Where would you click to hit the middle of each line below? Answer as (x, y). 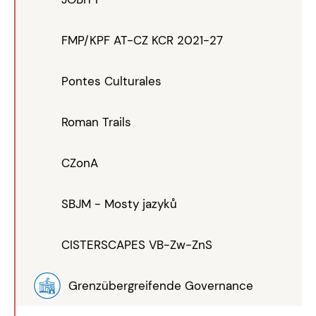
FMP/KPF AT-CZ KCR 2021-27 (142, 41)
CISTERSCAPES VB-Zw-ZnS (137, 245)
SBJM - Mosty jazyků (119, 204)
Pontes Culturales (111, 81)
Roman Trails (96, 122)
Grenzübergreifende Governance (161, 286)
